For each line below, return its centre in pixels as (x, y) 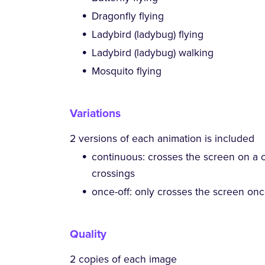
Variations (96, 114)
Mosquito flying (126, 72)
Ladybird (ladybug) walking (152, 53)
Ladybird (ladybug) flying (147, 35)
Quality (88, 234)
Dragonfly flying (127, 17)
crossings (113, 174)
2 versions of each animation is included (162, 139)
